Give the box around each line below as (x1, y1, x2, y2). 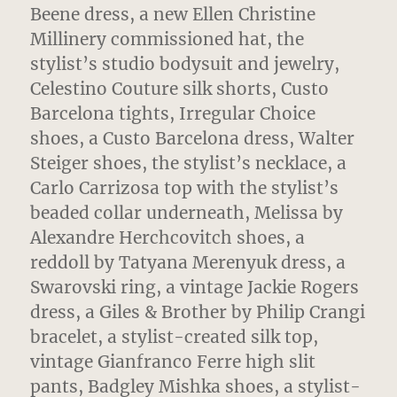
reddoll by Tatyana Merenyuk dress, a (30, 251, 346, 273)
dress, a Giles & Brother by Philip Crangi (30, 300, 366, 323)
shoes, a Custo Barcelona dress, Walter (30, 127, 355, 149)
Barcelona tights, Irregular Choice (30, 102, 316, 124)
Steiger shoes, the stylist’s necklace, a (30, 152, 347, 174)
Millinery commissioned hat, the (30, 27, 305, 50)
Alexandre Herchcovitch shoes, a (30, 226, 306, 248)
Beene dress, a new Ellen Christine (30, 3, 316, 25)
